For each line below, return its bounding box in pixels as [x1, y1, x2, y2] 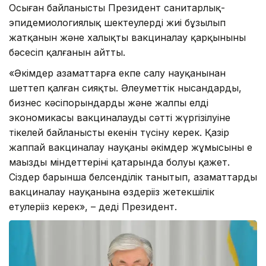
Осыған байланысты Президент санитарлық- [9, 2, 225, 14]
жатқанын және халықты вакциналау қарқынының [9, 31, 246, 44]
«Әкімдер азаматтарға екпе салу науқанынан [9, 67, 226, 80]
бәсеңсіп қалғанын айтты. [9, 46, 125, 59]
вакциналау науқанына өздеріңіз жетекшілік [9, 186, 214, 198]
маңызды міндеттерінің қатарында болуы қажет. [9, 156, 230, 169]
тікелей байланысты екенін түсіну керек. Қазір [9, 126, 229, 139]
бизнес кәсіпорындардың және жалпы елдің [9, 97, 208, 109]
